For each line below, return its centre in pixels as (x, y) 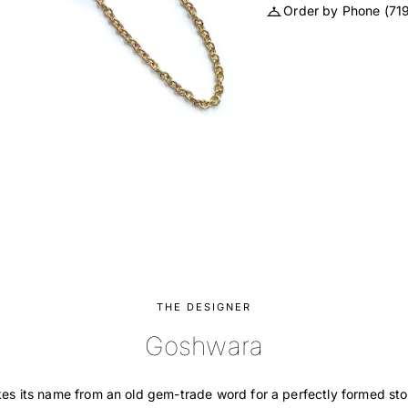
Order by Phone (334, 10)
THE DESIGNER (204, 306)
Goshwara (204, 346)
